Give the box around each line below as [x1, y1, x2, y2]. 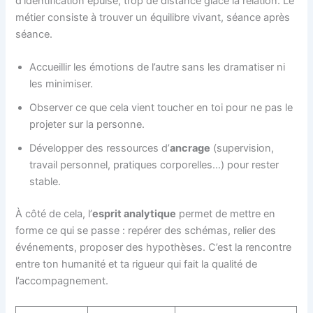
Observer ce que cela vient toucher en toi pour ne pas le [29, 101, 293, 115]
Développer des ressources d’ [29, 142, 170, 155]
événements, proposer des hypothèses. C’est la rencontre [15, 241, 292, 254]
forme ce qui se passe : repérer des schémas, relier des [15, 224, 277, 238]
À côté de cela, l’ [15, 208, 93, 221]
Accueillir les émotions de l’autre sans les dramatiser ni [29, 61, 286, 74]
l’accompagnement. [15, 275, 109, 288]
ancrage [170, 142, 211, 155]
